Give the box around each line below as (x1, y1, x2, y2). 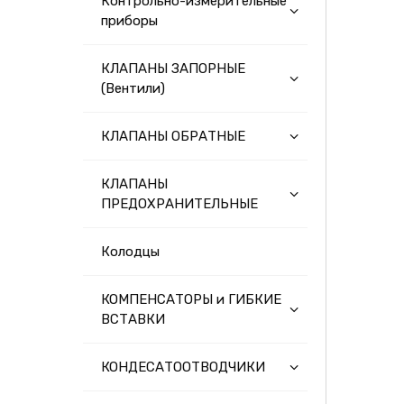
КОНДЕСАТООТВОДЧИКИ (101, 359, 265, 375)
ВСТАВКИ (101, 311, 165, 327)
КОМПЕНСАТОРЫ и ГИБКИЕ (101, 291, 281, 308)
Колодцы (101, 243, 160, 260)
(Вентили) (101, 80, 165, 96)
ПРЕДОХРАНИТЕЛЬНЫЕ (101, 196, 258, 212)
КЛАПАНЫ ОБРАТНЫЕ (101, 128, 245, 144)
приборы (101, 13, 158, 29)
